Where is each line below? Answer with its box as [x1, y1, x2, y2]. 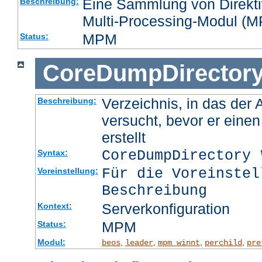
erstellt [101, 129, 146, 146]
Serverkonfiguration [101, 200, 230, 217]
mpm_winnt [157, 237, 200, 247]
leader [125, 237, 153, 247]
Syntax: [37, 147, 68, 157]
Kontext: [37, 201, 72, 211]
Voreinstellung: [37, 166, 98, 175]
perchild [204, 237, 242, 247]
